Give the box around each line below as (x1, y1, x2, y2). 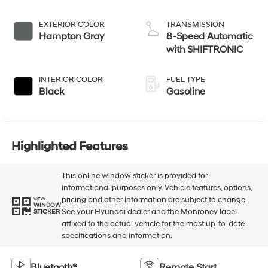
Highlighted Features (11, 139, 128, 154)
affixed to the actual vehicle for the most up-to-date (61, 218, 245, 229)
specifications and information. (61, 230, 172, 240)
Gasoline (166, 86, 205, 98)
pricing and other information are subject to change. (61, 194, 246, 205)
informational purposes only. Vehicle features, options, (61, 182, 252, 193)
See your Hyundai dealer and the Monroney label (61, 206, 237, 217)
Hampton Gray (38, 31, 104, 43)
